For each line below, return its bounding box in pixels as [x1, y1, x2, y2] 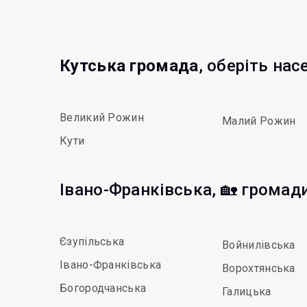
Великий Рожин [60, 111, 144, 124]
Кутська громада [60, 56, 199, 75]
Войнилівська [222, 238, 295, 251]
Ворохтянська [222, 262, 295, 275]
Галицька [222, 285, 271, 298]
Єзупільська [60, 235, 125, 248]
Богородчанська [60, 282, 147, 295]
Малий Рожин [222, 114, 296, 127]
